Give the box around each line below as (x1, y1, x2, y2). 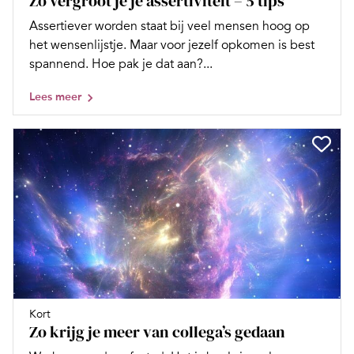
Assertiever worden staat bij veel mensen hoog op (29, 17, 310, 34)
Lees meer (29, 89, 81, 104)
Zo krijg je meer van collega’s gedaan (29, 320, 285, 343)
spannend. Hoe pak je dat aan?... (29, 55, 213, 72)
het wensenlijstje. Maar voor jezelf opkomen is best (29, 36, 314, 53)
